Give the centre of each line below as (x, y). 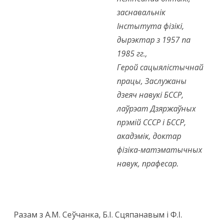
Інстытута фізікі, (151, 26)
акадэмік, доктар (149, 136)
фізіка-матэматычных (160, 150)
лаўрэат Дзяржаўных (156, 109)
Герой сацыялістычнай (160, 68)
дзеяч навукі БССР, (150, 95)
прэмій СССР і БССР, (151, 123)
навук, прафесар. (148, 164)
